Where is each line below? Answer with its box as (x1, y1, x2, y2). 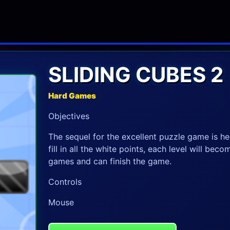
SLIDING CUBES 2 (48, 62, 223, 88)
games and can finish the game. (48, 156, 171, 167)
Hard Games (48, 91, 96, 101)
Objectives (48, 111, 89, 122)
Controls (48, 177, 82, 187)
